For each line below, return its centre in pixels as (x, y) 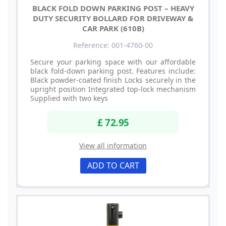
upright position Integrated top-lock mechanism (113, 89)
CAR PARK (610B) (113, 29)
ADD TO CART (113, 165)
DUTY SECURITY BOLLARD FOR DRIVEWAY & (113, 18)
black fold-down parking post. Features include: (113, 71)
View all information (113, 145)
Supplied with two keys (69, 98)
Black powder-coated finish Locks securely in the (113, 80)
